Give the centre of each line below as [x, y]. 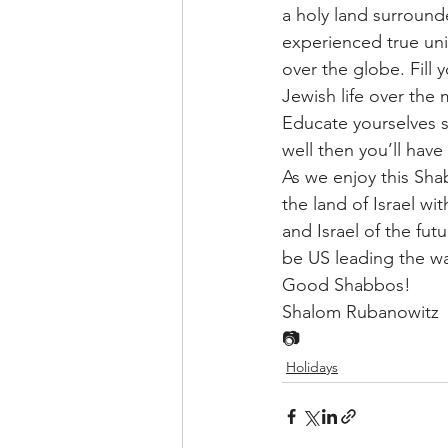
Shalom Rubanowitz [360, 312]
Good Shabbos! [346, 285]
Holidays [312, 367]
